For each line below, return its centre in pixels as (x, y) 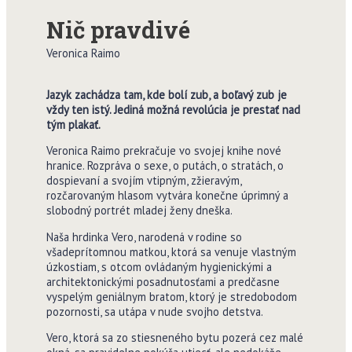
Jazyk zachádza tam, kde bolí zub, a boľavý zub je (166, 94)
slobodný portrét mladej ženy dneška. (139, 211)
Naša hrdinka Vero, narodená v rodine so (144, 236)
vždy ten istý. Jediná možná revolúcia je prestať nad (173, 109)
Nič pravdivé (118, 29)
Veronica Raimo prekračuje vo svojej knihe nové (163, 151)
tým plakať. (73, 124)
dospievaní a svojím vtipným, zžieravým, (143, 181)
